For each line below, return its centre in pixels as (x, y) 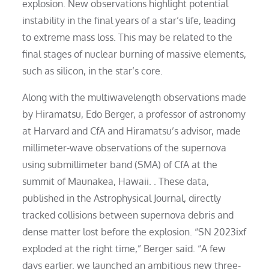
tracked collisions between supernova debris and (128, 215)
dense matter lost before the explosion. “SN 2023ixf (134, 231)
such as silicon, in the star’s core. (93, 71)
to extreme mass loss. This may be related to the (128, 37)
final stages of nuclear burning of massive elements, (134, 54)
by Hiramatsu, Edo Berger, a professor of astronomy (134, 114)
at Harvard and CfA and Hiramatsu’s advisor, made (132, 131)
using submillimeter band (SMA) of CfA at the (120, 164)
